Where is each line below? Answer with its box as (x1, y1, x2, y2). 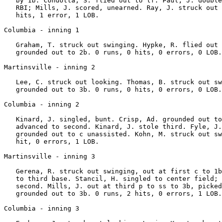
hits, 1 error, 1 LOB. (4, 11, 99, 19)
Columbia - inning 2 (4, 100, 79, 108)
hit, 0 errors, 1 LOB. (4, 137, 99, 145)
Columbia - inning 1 (4, 26, 79, 34)
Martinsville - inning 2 (4, 63, 95, 71)
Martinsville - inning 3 (4, 152, 95, 160)
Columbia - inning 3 (4, 204, 79, 212)
